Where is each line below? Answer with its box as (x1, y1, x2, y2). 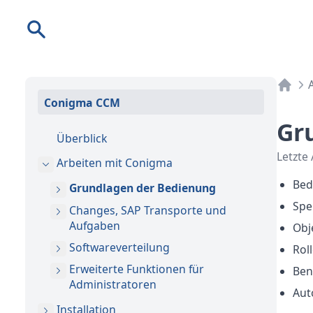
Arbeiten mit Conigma (57, 155, 173, 170)
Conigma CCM (44, 94, 120, 110)
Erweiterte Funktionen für (69, 261, 204, 277)
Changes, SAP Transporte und (69, 202, 226, 218)
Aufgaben (69, 217, 120, 233)
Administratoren (69, 277, 156, 292)
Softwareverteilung (69, 239, 170, 255)
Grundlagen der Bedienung (69, 180, 216, 196)
